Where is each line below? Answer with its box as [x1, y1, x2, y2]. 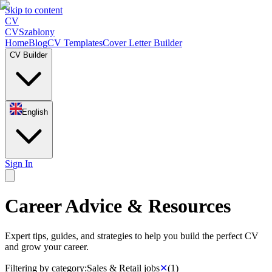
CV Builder [10, 50, 47, 59]
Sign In [5, 158, 33, 169]
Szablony [19, 27, 55, 37]
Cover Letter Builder [103, 38, 182, 48]
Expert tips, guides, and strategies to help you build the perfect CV [5, 230, 259, 241]
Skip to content [5, 5, 63, 15]
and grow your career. [5, 241, 89, 252]
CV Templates [47, 38, 103, 48]
